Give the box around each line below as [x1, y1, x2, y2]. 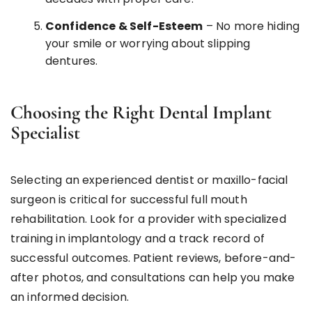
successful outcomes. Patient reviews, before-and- [10, 249, 297, 266]
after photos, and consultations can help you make [10, 269, 295, 286]
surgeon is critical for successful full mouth [10, 191, 247, 208]
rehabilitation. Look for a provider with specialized [10, 210, 286, 227]
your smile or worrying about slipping [45, 35, 251, 52]
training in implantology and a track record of [10, 230, 265, 247]
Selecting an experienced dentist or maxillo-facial [10, 171, 288, 188]
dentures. [45, 52, 98, 69]
